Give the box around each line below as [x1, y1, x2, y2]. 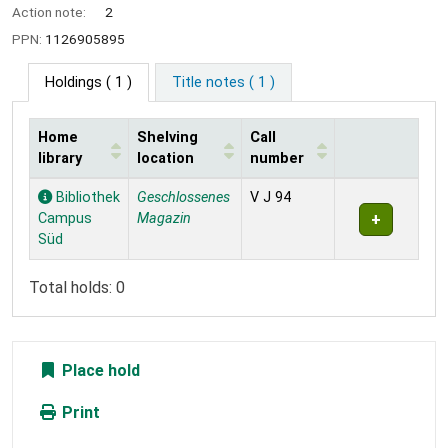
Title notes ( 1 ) [171, 74, 275, 92]
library [38, 150, 82, 168]
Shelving [137, 129, 198, 147]
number [250, 150, 304, 168]
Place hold [58, 361, 140, 381]
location [137, 150, 194, 168]
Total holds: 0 [29, 278, 125, 298]
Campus [38, 210, 92, 228]
